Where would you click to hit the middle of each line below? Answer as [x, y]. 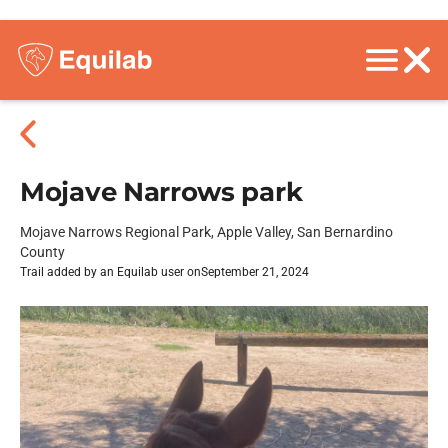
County [42, 252]
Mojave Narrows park [161, 192]
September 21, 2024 [255, 272]
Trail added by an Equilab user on [110, 272]
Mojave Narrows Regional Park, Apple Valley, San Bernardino [206, 232]
